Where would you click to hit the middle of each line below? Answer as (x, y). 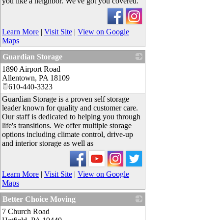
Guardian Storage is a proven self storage (66, 99)
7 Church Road (26, 211)
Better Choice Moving (39, 199)
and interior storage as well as (48, 143)
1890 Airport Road (31, 69)
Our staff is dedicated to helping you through (71, 117)
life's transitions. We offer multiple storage (67, 125)
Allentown (18, 78)
